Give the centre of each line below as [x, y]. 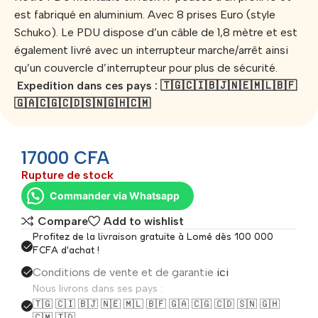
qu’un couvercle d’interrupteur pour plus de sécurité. [146, 67]
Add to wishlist [143, 221]
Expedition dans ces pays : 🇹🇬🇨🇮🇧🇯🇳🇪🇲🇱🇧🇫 [155, 85]
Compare [62, 221]
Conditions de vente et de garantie [123, 272]
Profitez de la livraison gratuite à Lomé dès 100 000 [153, 236]
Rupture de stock [67, 175]
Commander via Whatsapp [115, 195]
